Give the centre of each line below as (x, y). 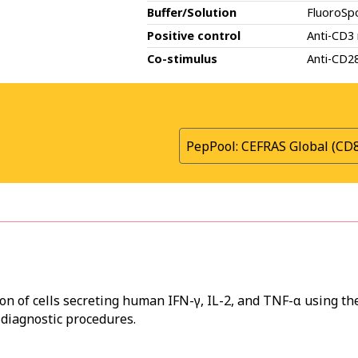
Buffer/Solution (192, 12)
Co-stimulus (182, 59)
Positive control (194, 36)
